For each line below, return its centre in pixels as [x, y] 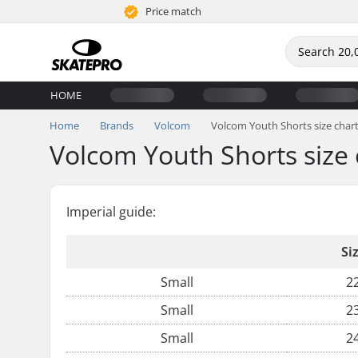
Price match [173, 11]
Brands [117, 125]
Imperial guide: [111, 212]
